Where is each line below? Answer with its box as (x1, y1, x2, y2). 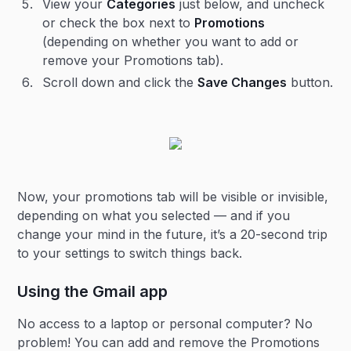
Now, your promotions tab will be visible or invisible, (17, 189, 329, 204)
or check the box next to (42, 15, 195, 31)
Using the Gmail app (17, 282, 168, 301)
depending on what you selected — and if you (17, 208, 291, 223)
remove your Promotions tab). (42, 52, 224, 68)
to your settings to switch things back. (17, 245, 243, 261)
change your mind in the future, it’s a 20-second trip (17, 226, 328, 242)
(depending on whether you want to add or (42, 34, 299, 49)
